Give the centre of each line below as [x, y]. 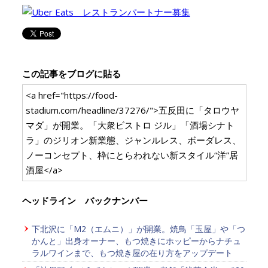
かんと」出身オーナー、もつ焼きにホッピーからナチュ [136, 241]
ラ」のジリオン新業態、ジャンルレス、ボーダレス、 [133, 140]
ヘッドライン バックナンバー [85, 201]
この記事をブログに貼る [71, 74]
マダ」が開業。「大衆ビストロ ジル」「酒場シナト [130, 125]
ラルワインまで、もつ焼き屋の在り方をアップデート [132, 253]
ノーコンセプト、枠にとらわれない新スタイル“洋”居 [132, 155]
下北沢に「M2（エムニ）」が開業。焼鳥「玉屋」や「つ [138, 229]
